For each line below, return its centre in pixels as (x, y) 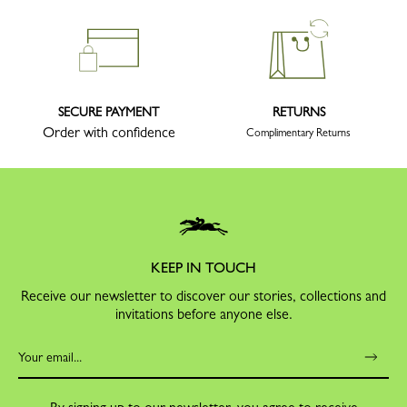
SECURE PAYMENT (109, 112)
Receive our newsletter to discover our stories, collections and (203, 296)
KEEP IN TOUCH (203, 268)
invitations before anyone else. (203, 314)
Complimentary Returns (298, 133)
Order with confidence (109, 133)
